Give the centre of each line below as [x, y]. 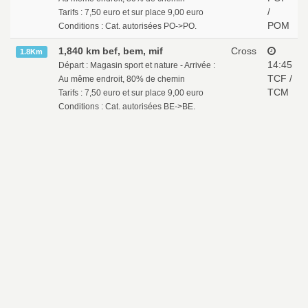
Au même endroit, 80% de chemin [122, 79]
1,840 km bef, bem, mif [111, 51]
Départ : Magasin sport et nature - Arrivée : [137, 65]
